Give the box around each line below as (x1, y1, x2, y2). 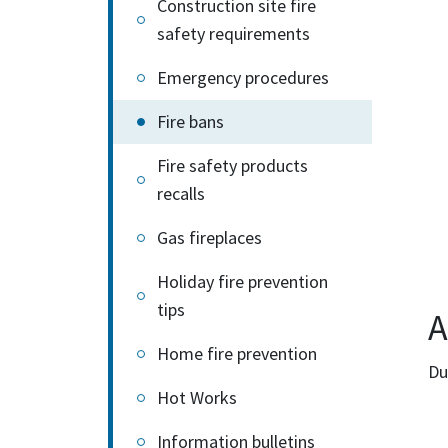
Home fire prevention (157, 342, 317, 365)
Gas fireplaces (157, 226, 262, 249)
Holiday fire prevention (157, 270, 328, 293)
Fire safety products (157, 154, 308, 177)
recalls (157, 182, 205, 205)
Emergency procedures (157, 66, 329, 89)
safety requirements (157, 22, 310, 45)
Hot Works (157, 386, 237, 409)
